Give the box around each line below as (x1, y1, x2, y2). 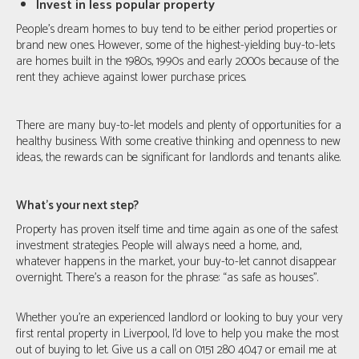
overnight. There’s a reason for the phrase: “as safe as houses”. (16, 267, 318, 288)
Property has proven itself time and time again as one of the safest (16, 219, 338, 240)
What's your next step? (16, 195, 139, 216)
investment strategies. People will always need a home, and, (16, 235, 301, 256)
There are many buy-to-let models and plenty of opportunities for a (16, 115, 341, 135)
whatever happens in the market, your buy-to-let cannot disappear (16, 251, 337, 272)
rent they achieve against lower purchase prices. (16, 67, 246, 87)
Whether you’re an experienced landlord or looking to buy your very (16, 307, 343, 328)
